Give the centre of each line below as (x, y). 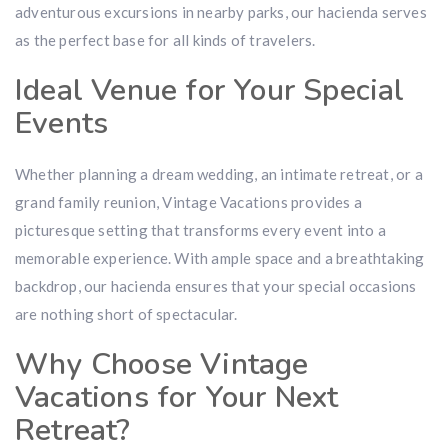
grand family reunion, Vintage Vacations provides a (189, 202)
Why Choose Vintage (162, 364)
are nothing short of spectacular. (126, 314)
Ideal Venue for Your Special (210, 90)
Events (62, 123)
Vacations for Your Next (177, 397)
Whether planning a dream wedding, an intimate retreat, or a (219, 174)
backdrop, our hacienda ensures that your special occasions (216, 286)
